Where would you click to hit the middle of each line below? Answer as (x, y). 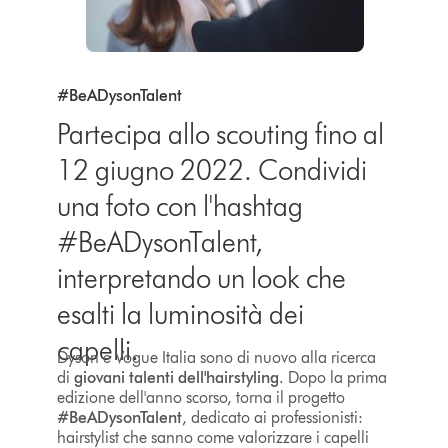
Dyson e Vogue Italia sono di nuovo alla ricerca (216, 357)
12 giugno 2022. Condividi (211, 170)
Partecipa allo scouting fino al (220, 134)
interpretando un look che (201, 278)
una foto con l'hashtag (179, 206)
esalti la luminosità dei (180, 314)
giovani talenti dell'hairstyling (176, 377)
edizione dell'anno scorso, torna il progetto (200, 397)
